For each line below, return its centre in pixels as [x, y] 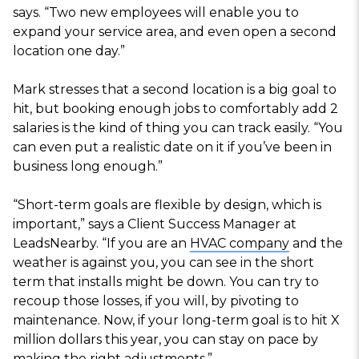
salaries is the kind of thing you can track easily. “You [178, 127]
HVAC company [240, 243]
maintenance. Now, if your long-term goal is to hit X [176, 320]
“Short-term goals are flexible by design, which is [167, 204]
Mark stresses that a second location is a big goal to [175, 89]
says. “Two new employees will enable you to [156, 12]
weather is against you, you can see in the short [163, 262]
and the [316, 243]
